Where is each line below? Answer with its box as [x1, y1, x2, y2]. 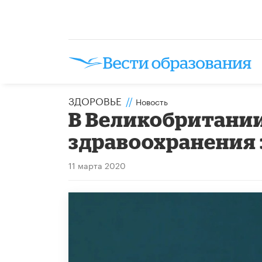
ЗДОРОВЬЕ [68, 92, 122, 108]
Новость [136, 94, 168, 108]
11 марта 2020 [68, 158, 126, 171]
